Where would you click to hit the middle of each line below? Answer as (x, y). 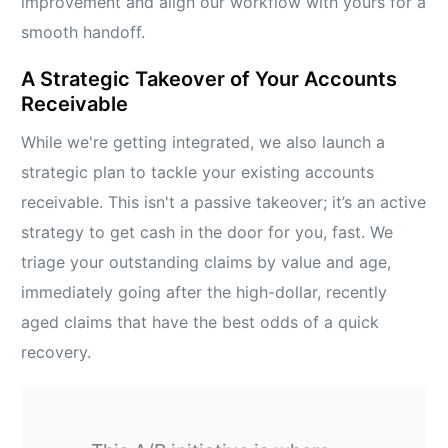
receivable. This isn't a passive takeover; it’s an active (224, 202)
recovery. (56, 352)
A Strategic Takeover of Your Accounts (209, 79)
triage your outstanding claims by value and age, (206, 262)
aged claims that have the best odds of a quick (200, 322)
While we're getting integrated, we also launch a (203, 142)
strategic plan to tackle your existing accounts (198, 172)
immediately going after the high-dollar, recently (204, 292)
